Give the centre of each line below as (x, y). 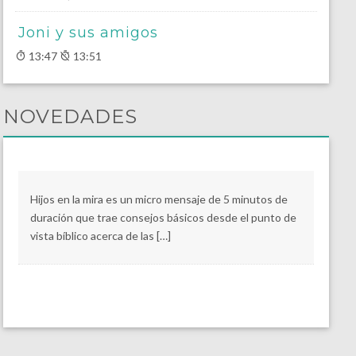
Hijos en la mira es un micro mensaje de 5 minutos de (159, 199)
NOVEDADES (70, 117)
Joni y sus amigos (88, 33)
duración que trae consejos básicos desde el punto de (163, 218)
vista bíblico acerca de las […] (100, 236)
